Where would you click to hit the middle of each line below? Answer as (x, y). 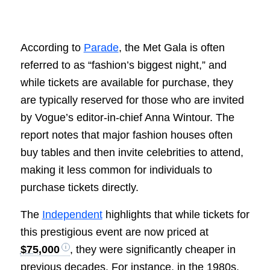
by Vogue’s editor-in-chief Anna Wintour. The (127, 118)
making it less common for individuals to (116, 170)
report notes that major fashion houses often (126, 135)
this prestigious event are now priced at (114, 232)
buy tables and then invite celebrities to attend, (132, 153)
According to (52, 48)
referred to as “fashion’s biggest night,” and (123, 65)
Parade (101, 48)
